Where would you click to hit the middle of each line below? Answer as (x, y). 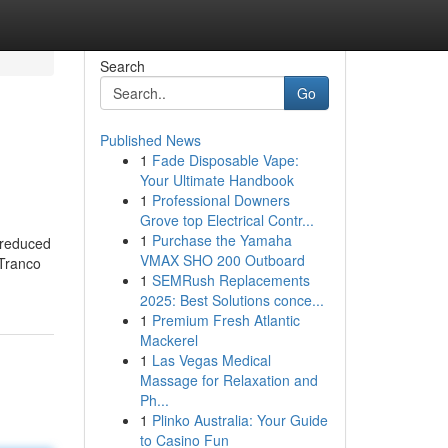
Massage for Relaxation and (228, 380)
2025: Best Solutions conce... (231, 300)
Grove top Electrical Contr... (226, 220)
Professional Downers (220, 200)
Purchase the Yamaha (221, 240)
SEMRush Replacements (230, 280)
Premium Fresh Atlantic (225, 320)
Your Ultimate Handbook (216, 180)
